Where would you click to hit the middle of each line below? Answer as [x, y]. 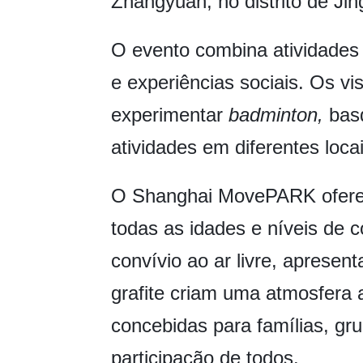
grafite [138, 293]
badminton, [276, 115]
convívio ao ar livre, [197, 261]
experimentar [170, 115]
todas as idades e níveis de [231, 228]
